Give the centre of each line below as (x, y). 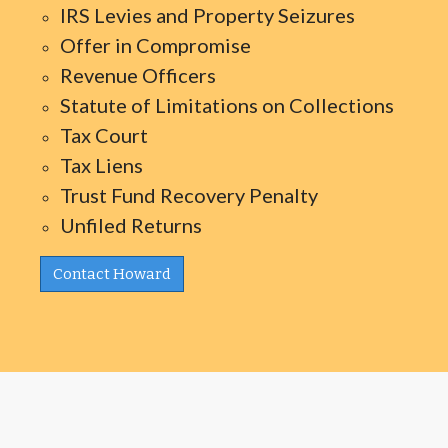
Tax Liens (101, 165)
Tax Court (104, 135)
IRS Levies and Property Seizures (207, 15)
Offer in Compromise (155, 45)
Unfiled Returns (131, 225)
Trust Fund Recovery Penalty (189, 195)
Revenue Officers (138, 75)
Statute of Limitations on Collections (227, 105)
